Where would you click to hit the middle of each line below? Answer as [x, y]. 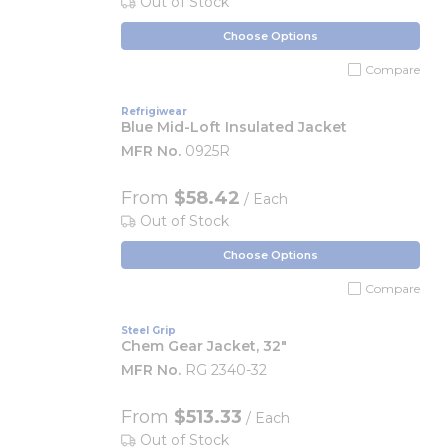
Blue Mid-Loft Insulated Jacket [234, 127]
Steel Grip [148, 330]
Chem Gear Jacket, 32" [204, 346]
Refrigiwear [154, 111]
